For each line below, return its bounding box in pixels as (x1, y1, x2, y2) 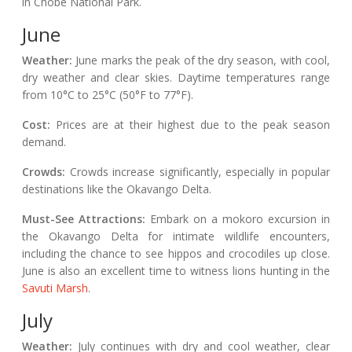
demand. (22, 134, 66, 150)
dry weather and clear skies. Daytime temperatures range (22, 70, 330, 86)
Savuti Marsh (22, 280, 88, 296)
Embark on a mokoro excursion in (145, 211, 330, 227)
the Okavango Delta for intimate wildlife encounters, (22, 229, 330, 244)
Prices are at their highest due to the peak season (50, 117, 330, 133)
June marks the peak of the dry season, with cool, (72, 53, 330, 68)
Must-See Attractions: (22, 211, 145, 227)
